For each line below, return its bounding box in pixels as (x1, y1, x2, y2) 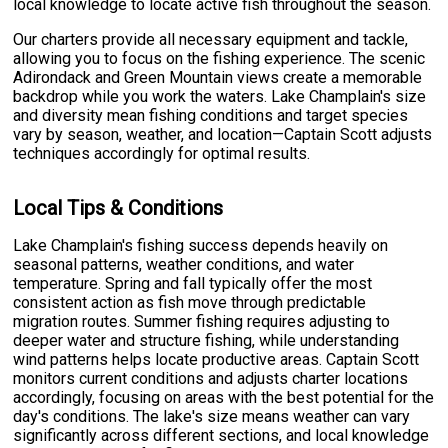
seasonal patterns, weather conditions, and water (13, 255, 355, 275)
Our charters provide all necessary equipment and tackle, (13, 30, 409, 50)
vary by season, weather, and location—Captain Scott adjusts (13, 125, 433, 145)
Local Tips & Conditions (13, 195, 224, 220)
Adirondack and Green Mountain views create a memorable (13, 68, 423, 88)
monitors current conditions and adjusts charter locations (13, 369, 409, 389)
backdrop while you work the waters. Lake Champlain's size (13, 87, 427, 107)
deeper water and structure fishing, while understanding (13, 331, 400, 351)
